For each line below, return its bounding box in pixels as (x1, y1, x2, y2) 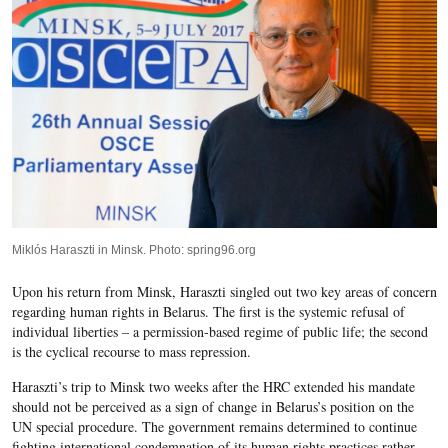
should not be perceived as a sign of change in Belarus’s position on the (11, 396, 414, 416)
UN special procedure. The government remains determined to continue (11, 416, 417, 436)
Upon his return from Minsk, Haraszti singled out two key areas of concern (11, 281, 437, 301)
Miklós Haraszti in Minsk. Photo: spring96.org (11, 242, 256, 257)
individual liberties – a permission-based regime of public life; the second (11, 321, 428, 341)
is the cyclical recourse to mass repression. (11, 341, 251, 361)
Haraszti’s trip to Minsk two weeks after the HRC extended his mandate (11, 376, 415, 396)
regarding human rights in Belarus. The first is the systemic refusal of (11, 301, 405, 321)
